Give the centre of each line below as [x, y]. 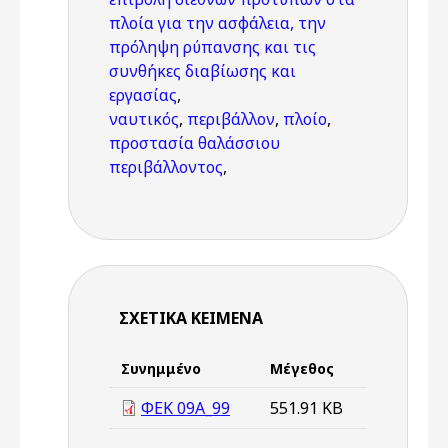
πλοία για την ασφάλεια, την [217, 23]
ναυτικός [144, 119]
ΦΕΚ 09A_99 [185, 408]
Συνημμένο [161, 368]
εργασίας [143, 95]
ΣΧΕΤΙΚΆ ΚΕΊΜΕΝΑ [191, 318]
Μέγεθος [302, 368]
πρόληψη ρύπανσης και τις [212, 47]
